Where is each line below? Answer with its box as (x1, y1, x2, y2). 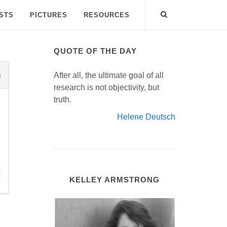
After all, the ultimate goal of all (54, 71, 164, 80)
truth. (54, 95, 71, 104)
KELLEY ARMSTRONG (69, 175, 160, 184)
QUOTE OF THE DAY (54, 47, 137, 55)
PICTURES (30, 11, 67, 19)
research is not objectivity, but (54, 83, 159, 92)
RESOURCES (84, 11, 130, 19)
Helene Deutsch (117, 112, 175, 121)
